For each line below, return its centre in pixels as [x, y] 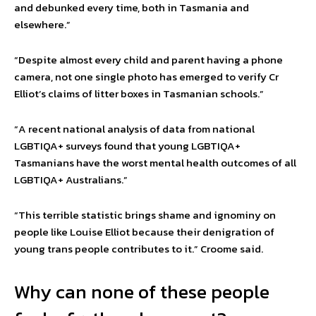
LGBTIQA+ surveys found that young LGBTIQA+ [127, 146]
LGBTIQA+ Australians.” [71, 180]
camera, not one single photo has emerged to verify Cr [146, 77]
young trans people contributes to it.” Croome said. [139, 249]
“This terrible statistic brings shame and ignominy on [145, 215]
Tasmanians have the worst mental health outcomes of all [155, 163]
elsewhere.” [42, 25]
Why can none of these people [142, 292]
